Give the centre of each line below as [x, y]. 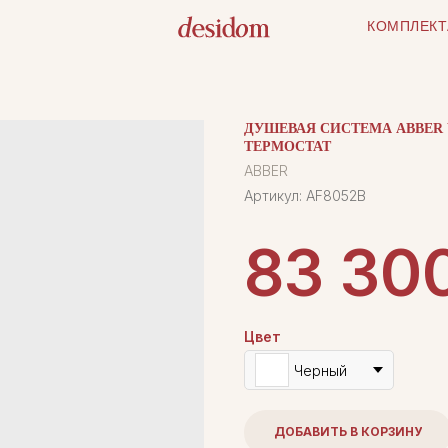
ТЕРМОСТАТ [287, 146]
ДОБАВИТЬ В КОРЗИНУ [348, 432]
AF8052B [336, 195]
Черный [320, 370]
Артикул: [275, 195]
